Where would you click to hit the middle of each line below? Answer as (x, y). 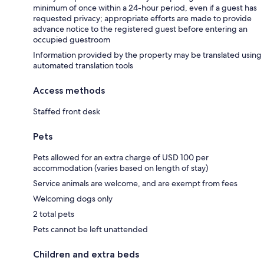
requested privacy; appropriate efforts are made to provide (142, 18)
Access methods (69, 90)
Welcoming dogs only (73, 198)
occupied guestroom (72, 39)
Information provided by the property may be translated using (147, 55)
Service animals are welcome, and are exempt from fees (135, 183)
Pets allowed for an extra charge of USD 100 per (121, 157)
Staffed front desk (67, 111)
